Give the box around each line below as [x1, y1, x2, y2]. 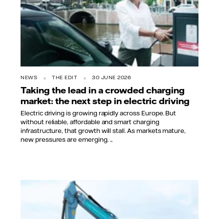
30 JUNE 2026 [92, 74, 131, 81]
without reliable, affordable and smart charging [21, 117, 159, 126]
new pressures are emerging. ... [21, 135, 113, 143]
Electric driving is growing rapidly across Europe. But [21, 109, 176, 117]
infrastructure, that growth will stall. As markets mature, [21, 126, 186, 134]
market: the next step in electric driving [21, 95, 190, 107]
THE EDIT [52, 74, 77, 81]
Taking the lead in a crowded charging [21, 85, 185, 96]
